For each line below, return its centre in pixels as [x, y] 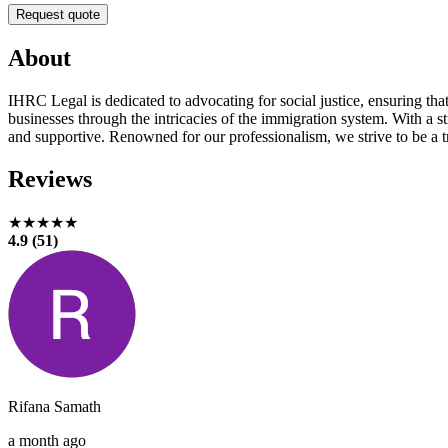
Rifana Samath [54, 406]
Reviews [50, 178]
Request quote [58, 14]
